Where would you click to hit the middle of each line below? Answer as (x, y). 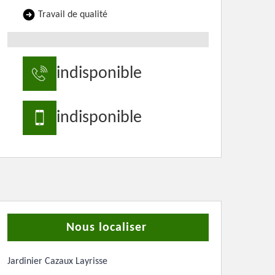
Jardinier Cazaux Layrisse (57, 261)
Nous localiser (107, 228)
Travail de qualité (73, 15)
